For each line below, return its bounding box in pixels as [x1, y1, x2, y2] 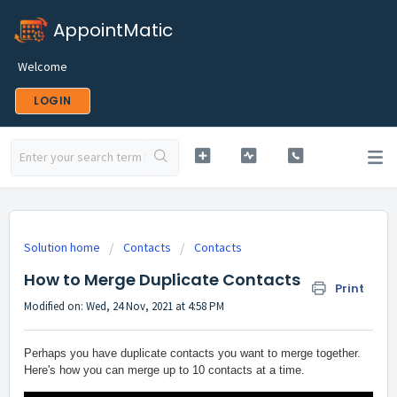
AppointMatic [53, 18, 173, 43]
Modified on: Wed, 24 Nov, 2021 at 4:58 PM [24, 299, 224, 314]
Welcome [18, 58, 67, 74]
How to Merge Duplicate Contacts [24, 269, 300, 291]
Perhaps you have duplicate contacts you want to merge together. [24, 346, 361, 361]
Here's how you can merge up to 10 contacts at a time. [24, 363, 305, 378]
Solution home [24, 239, 103, 255]
